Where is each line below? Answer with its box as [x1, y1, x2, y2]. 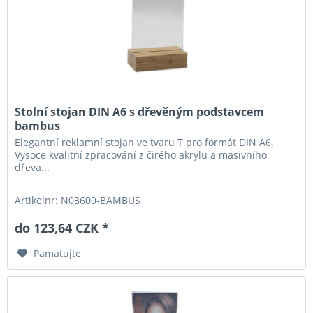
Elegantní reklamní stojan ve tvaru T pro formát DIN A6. [15, 135, 275, 149]
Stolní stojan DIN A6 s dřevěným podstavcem [15, 103, 265, 119]
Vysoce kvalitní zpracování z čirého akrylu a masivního [15, 147, 268, 161]
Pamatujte [34, 246, 82, 260]
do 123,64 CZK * [15, 219, 110, 236]
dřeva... [15, 160, 50, 174]
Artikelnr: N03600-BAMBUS [15, 193, 141, 207]
